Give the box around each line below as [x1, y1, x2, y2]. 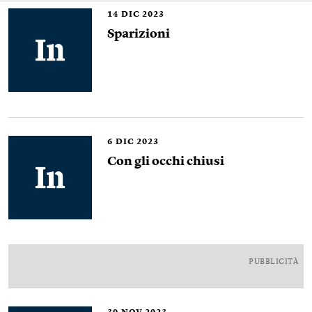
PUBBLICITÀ [249, 258, 298, 266]
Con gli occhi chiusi [107, 155, 224, 168]
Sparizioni [107, 28, 170, 40]
